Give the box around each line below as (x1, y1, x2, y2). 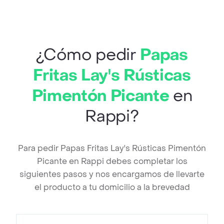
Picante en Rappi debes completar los (36, 156, 187, 167)
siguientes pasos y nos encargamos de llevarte (19, 169, 204, 180)
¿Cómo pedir (36, 44, 140, 66)
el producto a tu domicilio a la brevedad (34, 182, 190, 193)
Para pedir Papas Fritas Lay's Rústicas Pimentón (18, 143, 206, 154)
